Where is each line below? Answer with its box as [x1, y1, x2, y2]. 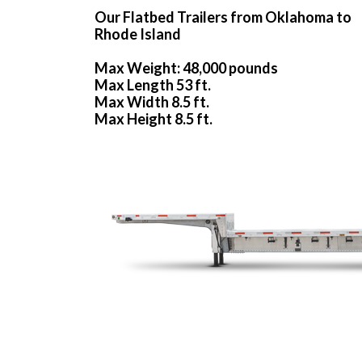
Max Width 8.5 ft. [95, 93, 209, 112]
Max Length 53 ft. [95, 76, 211, 95]
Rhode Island [95, 25, 181, 44]
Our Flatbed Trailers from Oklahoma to [95, 8, 351, 27]
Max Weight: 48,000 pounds [95, 59, 278, 78]
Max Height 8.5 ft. [95, 110, 213, 128]
